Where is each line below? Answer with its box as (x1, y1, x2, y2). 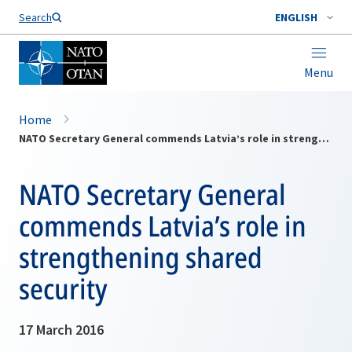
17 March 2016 (19, 321, 104, 339)
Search (19, 10, 52, 24)
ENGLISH (275, 10, 317, 24)
